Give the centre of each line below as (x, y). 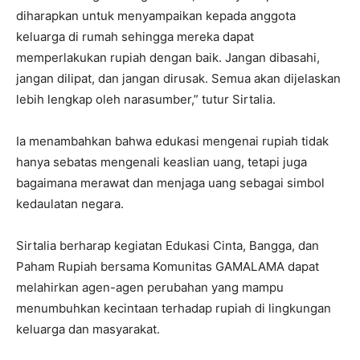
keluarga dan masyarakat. (88, 329)
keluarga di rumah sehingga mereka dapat (135, 36)
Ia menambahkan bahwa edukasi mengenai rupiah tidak (172, 141)
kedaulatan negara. (70, 203)
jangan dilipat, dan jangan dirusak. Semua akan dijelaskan (178, 78)
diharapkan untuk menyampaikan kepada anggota (156, 15)
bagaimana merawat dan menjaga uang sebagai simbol (170, 182)
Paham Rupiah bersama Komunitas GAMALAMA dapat (168, 266)
